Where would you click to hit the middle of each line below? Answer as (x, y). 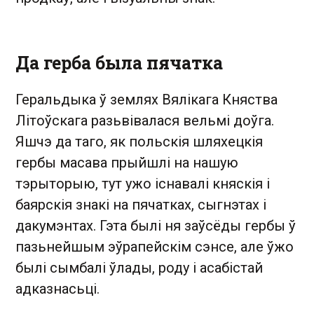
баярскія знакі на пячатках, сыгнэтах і (141, 205)
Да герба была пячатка (119, 63)
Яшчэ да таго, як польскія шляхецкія (139, 142)
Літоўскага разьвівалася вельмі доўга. (145, 121)
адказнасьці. (57, 289)
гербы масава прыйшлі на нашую (127, 163)
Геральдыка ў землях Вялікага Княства (146, 100)
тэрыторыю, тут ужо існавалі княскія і (143, 184)
